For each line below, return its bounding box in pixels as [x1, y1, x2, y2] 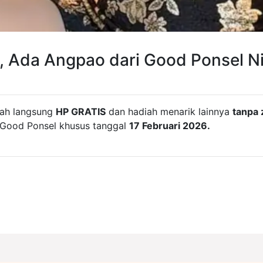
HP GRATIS [56, 106, 106, 117]
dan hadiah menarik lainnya [106, 106, 232, 117]
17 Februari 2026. [129, 120, 210, 131]
